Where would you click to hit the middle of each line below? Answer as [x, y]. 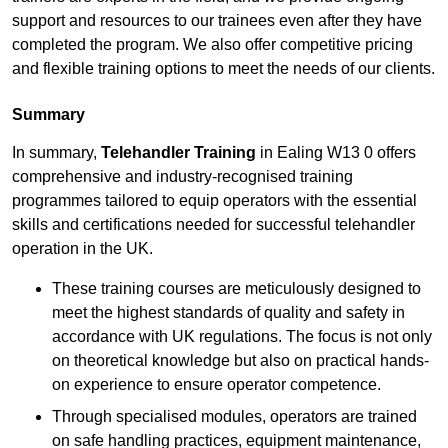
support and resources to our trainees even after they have [217, 21]
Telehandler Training [178, 153]
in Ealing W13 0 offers [336, 153]
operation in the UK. [82, 249]
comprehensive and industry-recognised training [182, 177]
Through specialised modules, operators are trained [234, 417]
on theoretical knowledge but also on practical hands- [240, 361]
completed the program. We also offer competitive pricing [212, 45]
